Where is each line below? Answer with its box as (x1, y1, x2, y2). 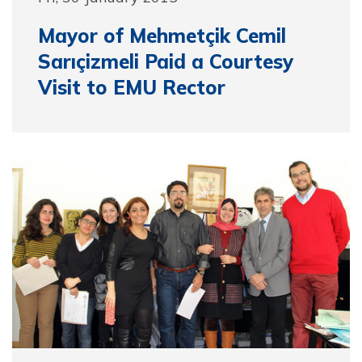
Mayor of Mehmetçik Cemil (38, 23, 286, 48)
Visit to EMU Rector (38, 75, 225, 99)
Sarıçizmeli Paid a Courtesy (38, 49, 293, 74)
